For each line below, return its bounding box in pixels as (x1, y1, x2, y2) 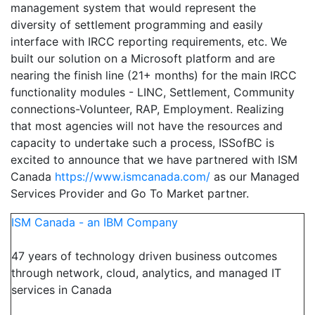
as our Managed (210, 169, 300, 184)
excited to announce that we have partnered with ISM (11, 152, 297, 167)
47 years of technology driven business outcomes (11, 248, 277, 263)
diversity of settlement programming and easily (11, 17, 263, 32)
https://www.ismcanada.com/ (55, 169, 210, 184)
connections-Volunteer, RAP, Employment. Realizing (11, 101, 284, 116)
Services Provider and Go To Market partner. (11, 186, 249, 200)
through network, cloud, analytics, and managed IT (11, 265, 281, 280)
